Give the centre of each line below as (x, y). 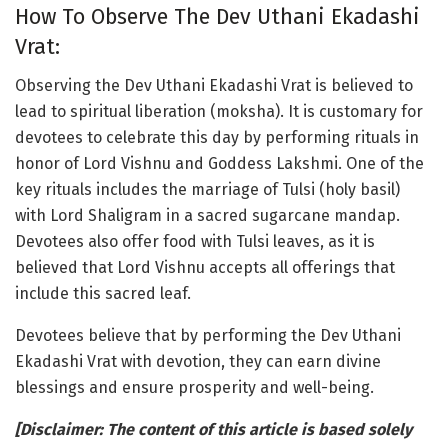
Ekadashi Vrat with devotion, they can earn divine (198, 361)
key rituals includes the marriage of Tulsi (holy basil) (207, 189)
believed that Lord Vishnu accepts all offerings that (205, 267)
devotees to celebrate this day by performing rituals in (217, 137)
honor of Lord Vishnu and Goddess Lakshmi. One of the (219, 163)
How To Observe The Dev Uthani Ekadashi (217, 17)
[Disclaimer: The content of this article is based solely (213, 429)
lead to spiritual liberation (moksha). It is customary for (219, 111)
